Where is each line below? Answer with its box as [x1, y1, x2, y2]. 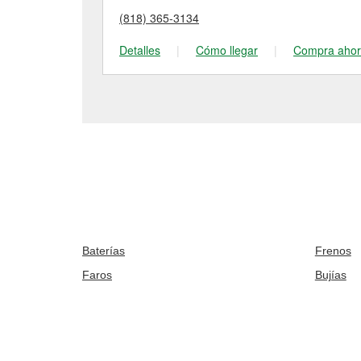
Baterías [82, 244, 125, 257]
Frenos [314, 244, 351, 257]
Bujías [314, 268, 346, 281]
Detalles [119, 42, 160, 58]
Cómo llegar [196, 42, 258, 58]
